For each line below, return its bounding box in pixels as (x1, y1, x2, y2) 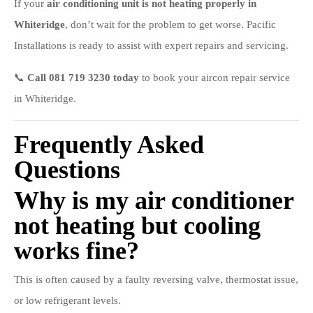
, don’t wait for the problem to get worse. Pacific (65, 19, 276, 30)
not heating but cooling (14, 212, 261, 240)
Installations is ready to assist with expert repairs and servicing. (14, 40, 289, 51)
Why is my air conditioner (14, 187, 293, 214)
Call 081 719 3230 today (27, 72, 139, 83)
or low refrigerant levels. (14, 295, 121, 306)
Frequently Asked (14, 131, 204, 159)
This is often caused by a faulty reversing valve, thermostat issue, (14, 274, 298, 285)
